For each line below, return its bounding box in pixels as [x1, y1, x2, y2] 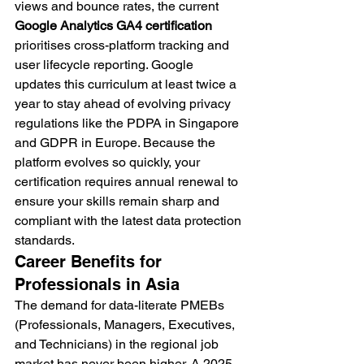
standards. [15, 232, 75, 248]
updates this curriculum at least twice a [15, 76, 240, 92]
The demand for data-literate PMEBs [15, 297, 227, 313]
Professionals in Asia [15, 275, 180, 294]
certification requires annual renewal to [15, 174, 241, 189]
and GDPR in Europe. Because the [15, 135, 219, 150]
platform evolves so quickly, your [15, 154, 203, 170]
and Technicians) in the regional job [15, 336, 222, 352]
